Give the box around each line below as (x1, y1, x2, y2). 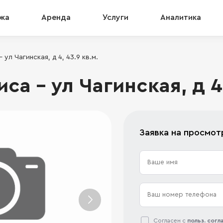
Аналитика (160, 13, 201, 21)
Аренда (41, 13, 71, 21)
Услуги (103, 13, 128, 21)
